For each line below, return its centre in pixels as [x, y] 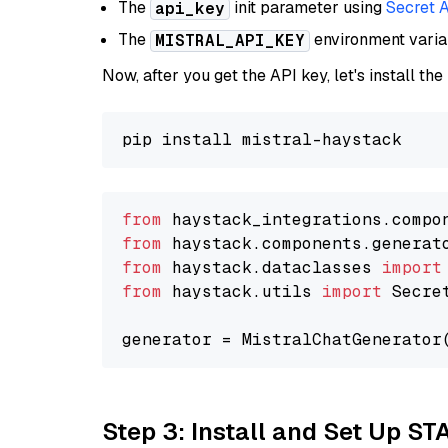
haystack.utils [242, 291]
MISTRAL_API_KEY [230, 40]
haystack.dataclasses [272, 267]
